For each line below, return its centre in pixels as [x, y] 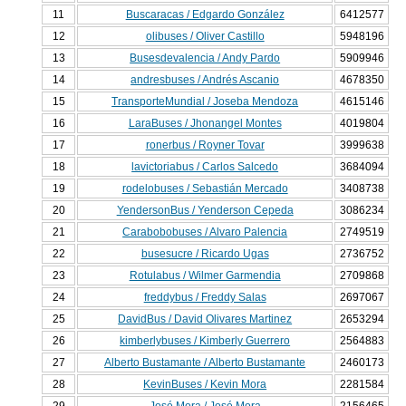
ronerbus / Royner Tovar [205, 145]
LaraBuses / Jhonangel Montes [205, 124]
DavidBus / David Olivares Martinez [205, 319]
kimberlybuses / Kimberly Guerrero [205, 341]
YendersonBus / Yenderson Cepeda [205, 211]
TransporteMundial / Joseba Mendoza [205, 102]
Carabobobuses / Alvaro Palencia [205, 232]
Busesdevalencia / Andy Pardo [205, 58]
